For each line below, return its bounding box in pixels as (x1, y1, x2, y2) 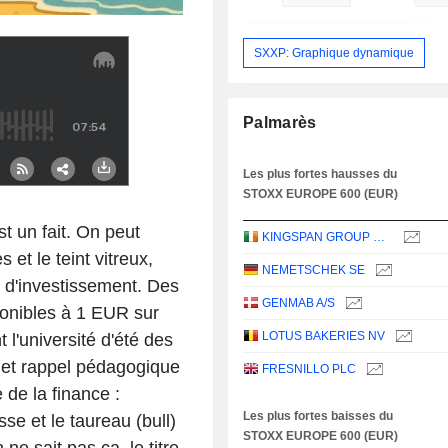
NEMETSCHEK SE (262, 263, 366, 278)
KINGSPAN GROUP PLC (373, 230, 386, 245)
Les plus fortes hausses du (243, 167, 398, 182)
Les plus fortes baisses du (243, 409, 394, 424)
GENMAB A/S (262, 296, 336, 311)
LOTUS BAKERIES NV (262, 329, 386, 344)
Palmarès (243, 114, 317, 132)
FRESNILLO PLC (262, 362, 357, 377)
